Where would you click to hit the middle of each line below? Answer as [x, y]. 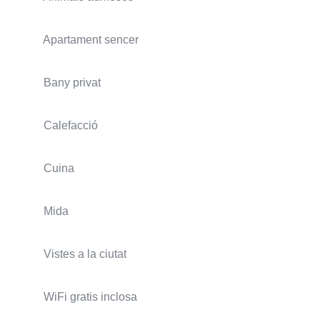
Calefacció [71, 125]
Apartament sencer [91, 39]
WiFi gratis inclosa [90, 296]
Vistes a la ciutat [85, 254]
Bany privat [72, 82]
